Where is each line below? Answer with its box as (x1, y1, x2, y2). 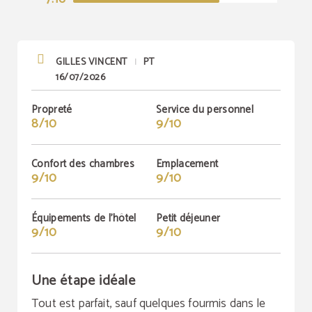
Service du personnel (156, 101, 253, 118)
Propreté (31, 101, 72, 118)
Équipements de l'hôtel (31, 210, 136, 227)
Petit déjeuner (156, 210, 221, 227)
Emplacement (156, 155, 219, 173)
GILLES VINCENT (56, 54, 127, 70)
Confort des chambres (31, 155, 134, 173)
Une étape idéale (31, 270, 136, 292)
